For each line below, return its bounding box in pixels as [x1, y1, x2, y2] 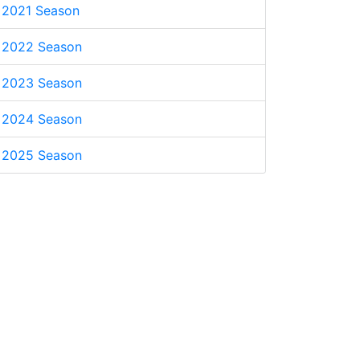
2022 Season [2, 39, 82, 55]
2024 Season [2, 111, 82, 127]
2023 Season [2, 75, 82, 91]
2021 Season [2, 2, 80, 18]
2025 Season [2, 147, 82, 163]
